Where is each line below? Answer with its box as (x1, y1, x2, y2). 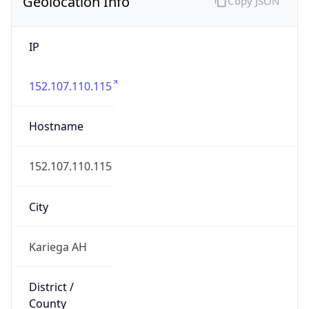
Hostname (28, 119, 83, 134)
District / (28, 279, 74, 295)
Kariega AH (28, 239, 87, 255)
